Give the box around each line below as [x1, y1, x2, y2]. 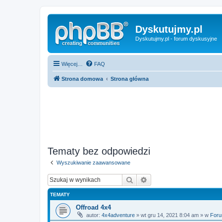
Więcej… [61, 60, 83, 67]
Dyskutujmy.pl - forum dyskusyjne [135, 36, 217, 42]
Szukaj [133, 175, 153, 184]
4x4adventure [102, 212, 135, 218]
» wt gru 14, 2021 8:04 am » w [135, 212, 210, 218]
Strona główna [111, 75, 149, 82]
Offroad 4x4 [76, 204, 111, 211]
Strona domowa [61, 75, 103, 82]
